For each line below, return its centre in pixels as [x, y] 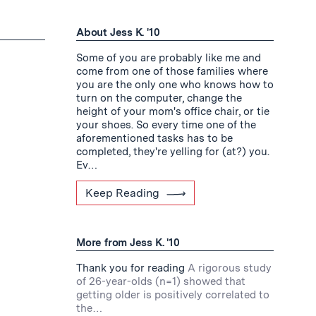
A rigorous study [230, 268]
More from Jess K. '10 [128, 243]
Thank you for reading [130, 268]
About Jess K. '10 [118, 32]
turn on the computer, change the [159, 98]
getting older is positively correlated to [173, 295]
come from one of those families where [172, 71]
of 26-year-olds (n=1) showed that [161, 281]
